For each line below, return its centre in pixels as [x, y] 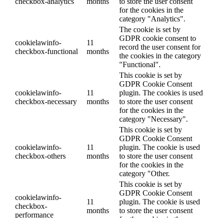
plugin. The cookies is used [161, 92]
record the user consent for [160, 47]
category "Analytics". [152, 18]
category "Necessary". [154, 119]
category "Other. [145, 173]
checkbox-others [40, 156]
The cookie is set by [150, 29]
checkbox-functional [46, 51]
